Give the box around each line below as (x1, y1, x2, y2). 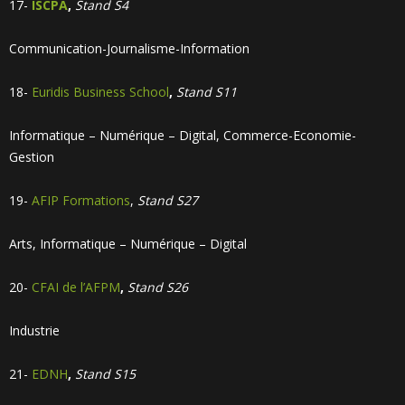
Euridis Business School (32, 83, 169, 100)
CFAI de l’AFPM (32, 278, 120, 296)
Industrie (9, 322, 60, 339)
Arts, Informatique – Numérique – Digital (9, 235, 247, 252)
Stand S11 (176, 83, 237, 100)
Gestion (9, 148, 54, 165)
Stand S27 (137, 192, 198, 209)
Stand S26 (127, 278, 188, 296)
